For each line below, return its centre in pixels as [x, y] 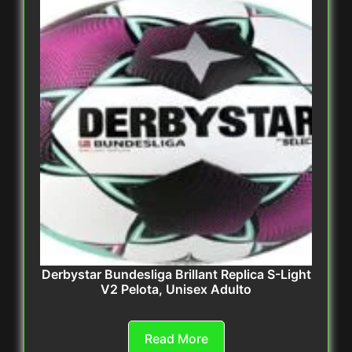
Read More [176, 339]
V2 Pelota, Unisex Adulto [176, 290]
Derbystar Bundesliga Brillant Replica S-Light [176, 275]
